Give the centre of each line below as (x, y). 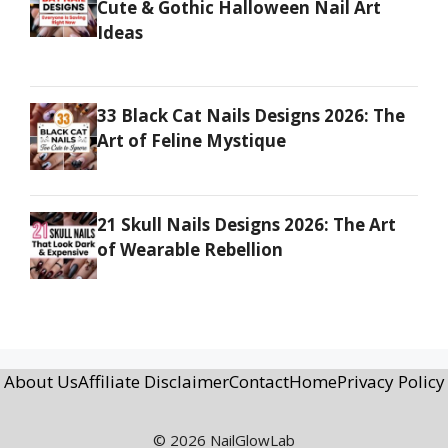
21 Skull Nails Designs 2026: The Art (246, 224)
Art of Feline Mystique (191, 141)
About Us (40, 382)
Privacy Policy (390, 382)
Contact (258, 382)
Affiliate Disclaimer (153, 382)
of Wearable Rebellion (190, 249)
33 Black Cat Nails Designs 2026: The (251, 116)
